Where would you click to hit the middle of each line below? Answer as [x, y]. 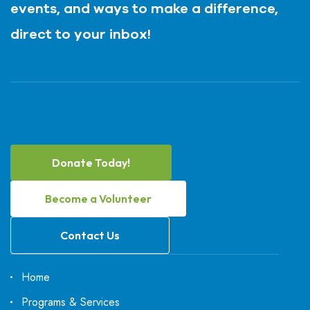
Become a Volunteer [98, 199]
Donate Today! [91, 163]
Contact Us [90, 235]
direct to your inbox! [81, 34]
